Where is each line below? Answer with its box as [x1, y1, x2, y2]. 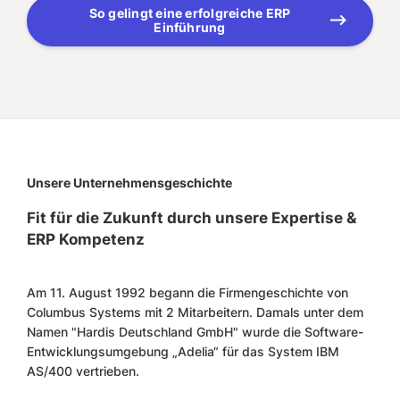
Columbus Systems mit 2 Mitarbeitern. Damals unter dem [27, 304, 363, 320]
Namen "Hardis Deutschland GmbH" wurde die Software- [27, 323, 363, 339]
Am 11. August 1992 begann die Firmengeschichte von [27, 284, 348, 300]
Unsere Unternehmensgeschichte [27, 174, 232, 190]
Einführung [154, 19, 226, 35]
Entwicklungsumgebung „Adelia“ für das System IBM [27, 343, 339, 359]
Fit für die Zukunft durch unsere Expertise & [27, 208, 356, 227]
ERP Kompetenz [27, 229, 145, 248]
